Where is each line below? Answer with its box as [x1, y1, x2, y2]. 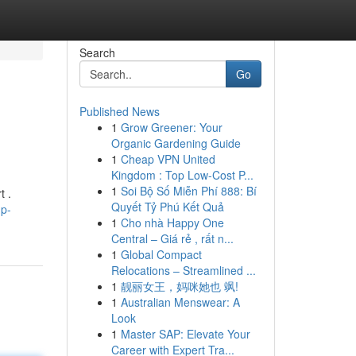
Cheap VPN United [120, 151, 215, 167]
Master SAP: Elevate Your [120, 326, 250, 342]
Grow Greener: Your [120, 119, 222, 135]
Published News [79, 103, 160, 119]
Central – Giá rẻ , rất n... [110, 230, 234, 246]
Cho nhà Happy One [120, 215, 224, 230]
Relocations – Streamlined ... [110, 262, 256, 278]
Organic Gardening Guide [110, 135, 241, 151]
